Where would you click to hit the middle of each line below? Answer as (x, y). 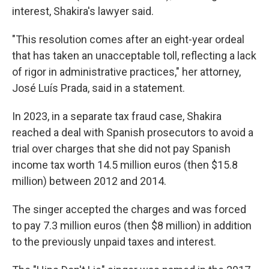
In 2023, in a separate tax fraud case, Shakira (117, 116)
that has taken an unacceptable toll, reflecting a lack (134, 56)
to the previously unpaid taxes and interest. (114, 242)
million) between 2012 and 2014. (89, 181)
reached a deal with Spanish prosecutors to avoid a (133, 132)
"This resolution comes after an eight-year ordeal (128, 39)
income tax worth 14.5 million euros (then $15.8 (125, 165)
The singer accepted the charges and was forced (129, 209)
